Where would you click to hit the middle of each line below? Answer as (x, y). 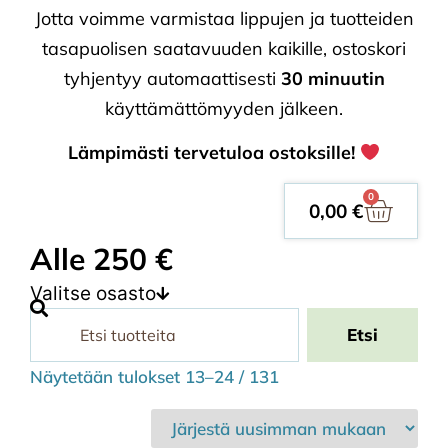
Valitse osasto (93, 293)
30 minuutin (332, 78)
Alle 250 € (101, 258)
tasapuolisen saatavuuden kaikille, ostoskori (224, 48)
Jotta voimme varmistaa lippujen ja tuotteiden (224, 18)
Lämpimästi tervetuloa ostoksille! (213, 153)
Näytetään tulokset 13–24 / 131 (154, 376)
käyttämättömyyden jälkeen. (224, 108)
